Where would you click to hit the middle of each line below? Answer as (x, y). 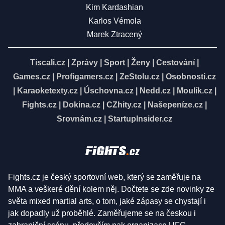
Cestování (176, 62)
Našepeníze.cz (175, 104)
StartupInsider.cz (140, 119)
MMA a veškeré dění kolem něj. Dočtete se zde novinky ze (111, 189)
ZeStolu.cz (140, 76)
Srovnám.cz (79, 119)
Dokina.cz (82, 104)
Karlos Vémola (115, 21)
